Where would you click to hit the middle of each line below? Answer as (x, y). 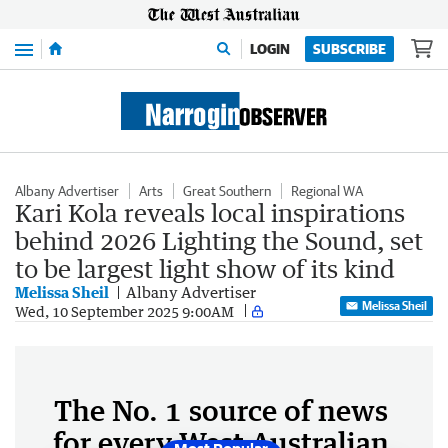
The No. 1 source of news (221, 410)
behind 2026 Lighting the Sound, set (219, 240)
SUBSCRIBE (349, 49)
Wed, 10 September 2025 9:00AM (124, 311)
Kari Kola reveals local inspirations (210, 212)
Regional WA (327, 191)
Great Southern (227, 191)
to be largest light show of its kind (205, 268)
